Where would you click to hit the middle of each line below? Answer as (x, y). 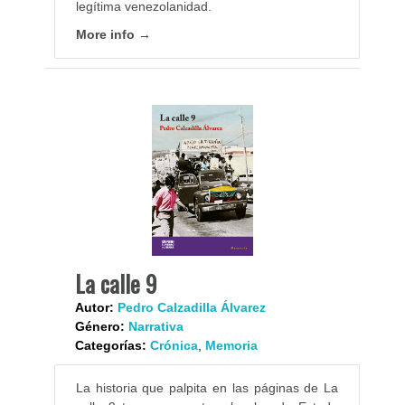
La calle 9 (115, 283)
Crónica (174, 345)
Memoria (231, 345)
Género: (99, 326)
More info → (113, 35)
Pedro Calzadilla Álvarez (191, 307)
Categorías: (110, 345)
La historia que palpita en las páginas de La (207, 387)
